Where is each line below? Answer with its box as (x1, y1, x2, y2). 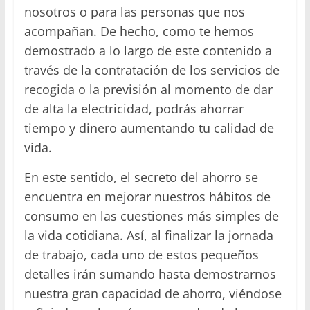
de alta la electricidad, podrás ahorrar (24, 100, 244, 118)
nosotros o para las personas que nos (24, 3, 245, 21)
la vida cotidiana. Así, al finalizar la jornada (24, 227, 273, 244)
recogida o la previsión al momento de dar (24, 81, 273, 98)
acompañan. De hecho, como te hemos (24, 23, 254, 40)
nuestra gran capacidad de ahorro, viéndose (24, 285, 282, 302)
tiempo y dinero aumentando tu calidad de (24, 120, 274, 137)
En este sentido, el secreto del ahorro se (24, 169, 258, 186)
